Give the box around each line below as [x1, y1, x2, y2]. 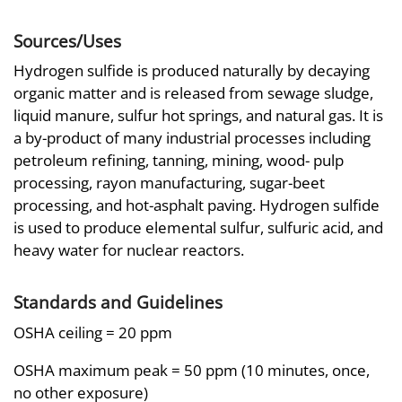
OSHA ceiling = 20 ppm [13, 321, 172, 343]
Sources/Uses [13, 29, 121, 52]
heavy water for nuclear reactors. [13, 240, 244, 261]
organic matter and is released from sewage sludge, [13, 83, 373, 104]
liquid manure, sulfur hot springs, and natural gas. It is [13, 105, 383, 127]
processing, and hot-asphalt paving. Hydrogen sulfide [13, 195, 380, 216]
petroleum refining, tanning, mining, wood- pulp [13, 150, 344, 171]
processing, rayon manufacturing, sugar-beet [13, 172, 325, 194]
